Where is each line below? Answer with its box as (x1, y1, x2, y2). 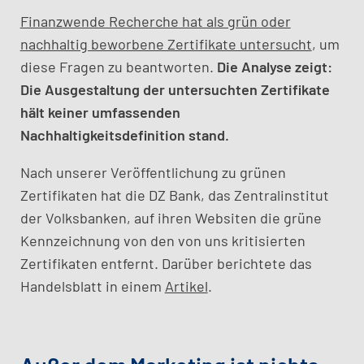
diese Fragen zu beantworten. (19, 58, 217, 76)
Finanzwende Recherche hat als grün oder (19, 12, 291, 30)
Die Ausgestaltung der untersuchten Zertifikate (19, 80, 330, 98)
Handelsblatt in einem (19, 277, 165, 295)
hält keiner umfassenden (19, 103, 180, 121)
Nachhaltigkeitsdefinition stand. (19, 126, 229, 144)
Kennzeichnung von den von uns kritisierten (19, 232, 305, 249)
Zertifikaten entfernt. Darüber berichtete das (19, 254, 312, 272)
